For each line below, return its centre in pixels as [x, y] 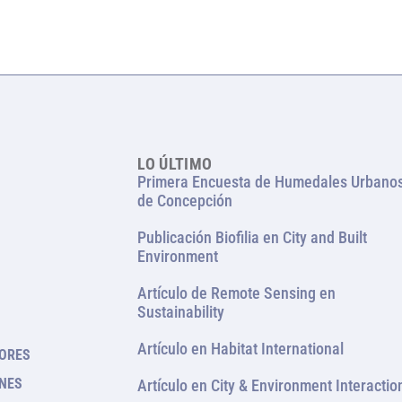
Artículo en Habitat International [241, 348]
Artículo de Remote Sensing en [237, 293]
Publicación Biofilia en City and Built [253, 237]
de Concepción [185, 200]
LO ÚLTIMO [175, 163]
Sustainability [181, 311]
